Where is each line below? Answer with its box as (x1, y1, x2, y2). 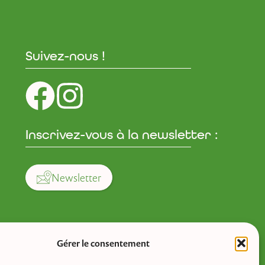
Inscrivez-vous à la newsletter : (25, 127, 218, 142)
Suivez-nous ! (25, 48, 105, 63)
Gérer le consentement (57, 237, 150, 249)
